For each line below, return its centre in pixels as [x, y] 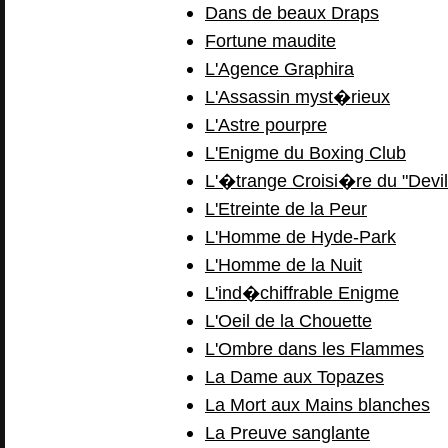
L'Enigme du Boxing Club [305, 152]
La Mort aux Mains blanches [317, 404]
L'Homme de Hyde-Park [300, 236]
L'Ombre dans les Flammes [314, 348]
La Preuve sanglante [287, 432]
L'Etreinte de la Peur [286, 208]
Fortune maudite [270, 40]
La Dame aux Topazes [294, 376]
